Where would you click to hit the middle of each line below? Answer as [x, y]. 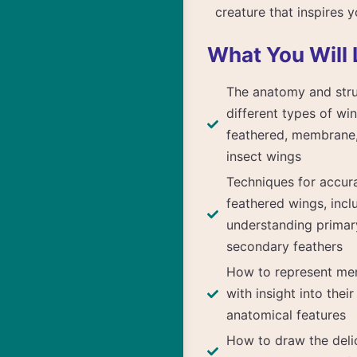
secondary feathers [284, 246]
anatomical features [286, 315]
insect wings [264, 156]
